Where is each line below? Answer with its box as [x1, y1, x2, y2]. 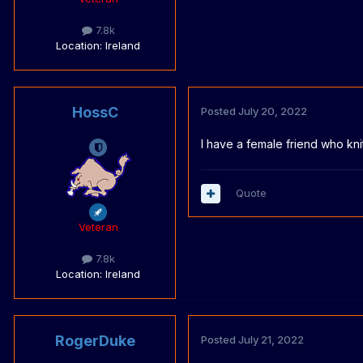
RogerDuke [54, 332, 135, 350]
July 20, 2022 [238, 105, 307, 118]
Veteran [78, 220, 118, 234]
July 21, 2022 [238, 333, 304, 347]
